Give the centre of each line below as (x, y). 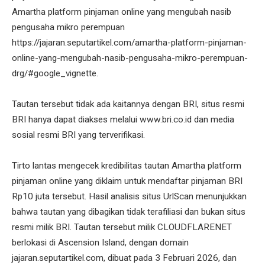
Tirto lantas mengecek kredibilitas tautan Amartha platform (127, 166)
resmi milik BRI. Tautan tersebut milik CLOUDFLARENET (122, 227)
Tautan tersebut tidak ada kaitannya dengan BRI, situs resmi (128, 104)
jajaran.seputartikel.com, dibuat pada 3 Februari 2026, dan (124, 258)
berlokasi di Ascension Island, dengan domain (100, 243)
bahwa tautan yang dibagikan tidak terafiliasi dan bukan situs (129, 212)
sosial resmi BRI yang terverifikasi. (78, 135)
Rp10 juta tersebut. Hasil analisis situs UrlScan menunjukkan (129, 197)
